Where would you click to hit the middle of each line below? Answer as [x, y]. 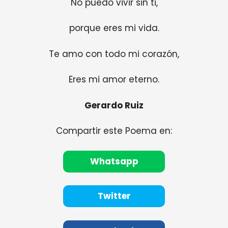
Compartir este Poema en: [114, 131]
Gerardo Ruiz [114, 105]
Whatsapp [114, 161]
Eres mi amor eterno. [114, 80]
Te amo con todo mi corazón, [114, 54]
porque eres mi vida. [114, 28]
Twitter [114, 196]
